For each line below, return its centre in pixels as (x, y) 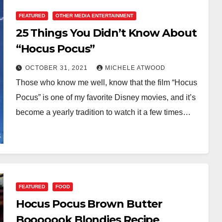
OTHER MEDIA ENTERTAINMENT (94, 15)
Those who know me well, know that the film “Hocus (106, 82)
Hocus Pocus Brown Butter (89, 204)
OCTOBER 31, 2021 (57, 68)
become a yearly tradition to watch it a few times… (103, 112)
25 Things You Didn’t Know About (106, 33)
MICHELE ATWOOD (135, 68)
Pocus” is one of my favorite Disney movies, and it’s (106, 97)
